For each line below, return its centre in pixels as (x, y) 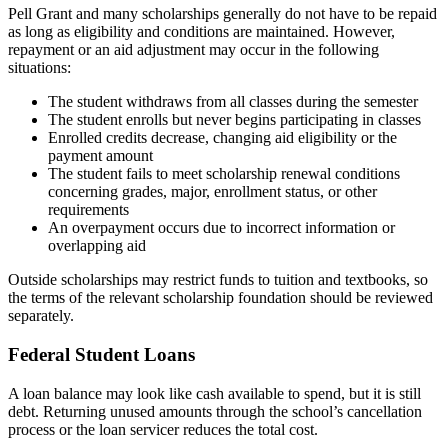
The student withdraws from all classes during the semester (233, 102)
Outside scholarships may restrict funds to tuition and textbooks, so (218, 280)
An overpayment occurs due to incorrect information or (221, 228)
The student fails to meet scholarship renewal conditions (224, 174)
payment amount (100, 156)
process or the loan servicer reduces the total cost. (163, 429)
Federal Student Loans (101, 355)
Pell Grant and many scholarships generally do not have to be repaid (222, 14)
